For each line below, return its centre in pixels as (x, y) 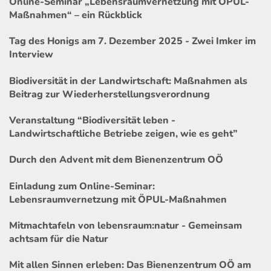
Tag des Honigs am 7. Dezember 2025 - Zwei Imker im (132, 41)
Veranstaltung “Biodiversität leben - (92, 121)
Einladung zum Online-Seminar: (82, 186)
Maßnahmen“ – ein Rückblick (76, 15)
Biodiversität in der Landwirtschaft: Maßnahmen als (128, 81)
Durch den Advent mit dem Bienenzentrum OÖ (116, 160)
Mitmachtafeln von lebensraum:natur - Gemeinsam (126, 225)
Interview (31, 55)
